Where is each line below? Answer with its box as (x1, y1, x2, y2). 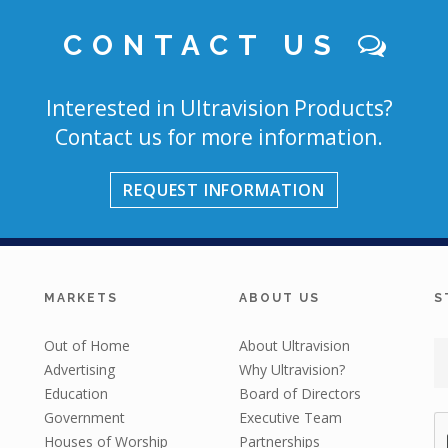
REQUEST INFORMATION (123, 179, 325, 201)
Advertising (44, 360, 115, 379)
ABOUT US (239, 291, 320, 305)
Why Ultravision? (239, 360, 345, 379)
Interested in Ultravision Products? (45, 94, 393, 122)
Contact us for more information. (55, 123, 383, 151)
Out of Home (44, 336, 130, 355)
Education (44, 384, 108, 403)
